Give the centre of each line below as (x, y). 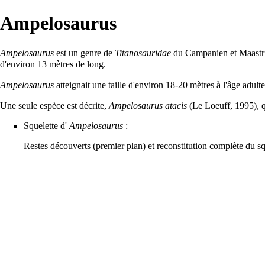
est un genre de (84, 53)
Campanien (206, 53)
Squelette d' (46, 125)
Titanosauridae (143, 53)
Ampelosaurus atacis (148, 105)
